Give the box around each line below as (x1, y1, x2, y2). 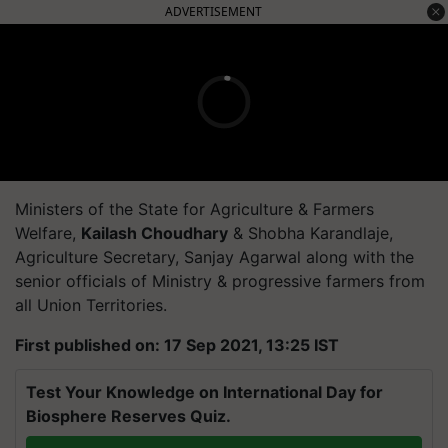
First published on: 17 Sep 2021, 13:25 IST (15, 334, 339, 355)
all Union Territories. (15, 294, 167, 315)
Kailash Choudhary (81, 222, 228, 243)
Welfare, (15, 222, 81, 243)
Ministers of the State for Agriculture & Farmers (15, 198, 374, 219)
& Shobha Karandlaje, (228, 222, 393, 243)
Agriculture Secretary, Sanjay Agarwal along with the (15, 246, 414, 267)
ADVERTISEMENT (165, 2, 262, 20)
